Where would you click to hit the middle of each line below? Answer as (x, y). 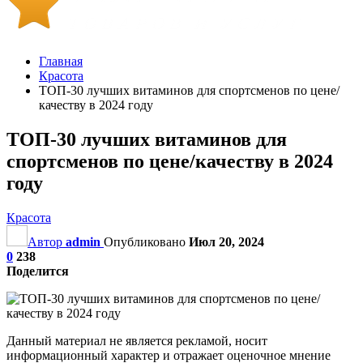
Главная (61, 61)
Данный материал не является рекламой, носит (137, 340)
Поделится (38, 271)
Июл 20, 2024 (226, 241)
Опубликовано (146, 241)
